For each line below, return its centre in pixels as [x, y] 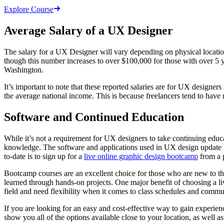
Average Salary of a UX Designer [88, 31]
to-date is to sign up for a [44, 156]
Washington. [24, 70]
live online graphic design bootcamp [141, 156]
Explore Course [29, 9]
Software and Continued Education [94, 117]
